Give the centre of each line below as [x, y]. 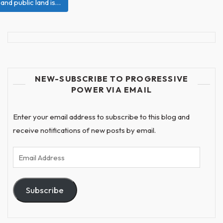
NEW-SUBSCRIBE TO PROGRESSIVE [111, 79]
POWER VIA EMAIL [111, 90]
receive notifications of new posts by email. [84, 130]
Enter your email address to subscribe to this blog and [101, 117]
